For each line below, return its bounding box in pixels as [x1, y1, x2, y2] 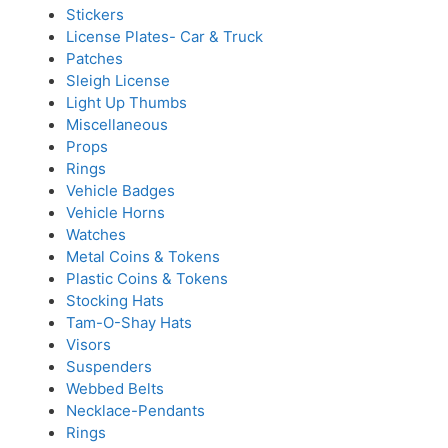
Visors [65, 335, 111, 354]
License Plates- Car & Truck [65, 27, 263, 46]
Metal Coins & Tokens [65, 247, 220, 266]
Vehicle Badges [65, 181, 175, 200]
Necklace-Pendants [65, 401, 205, 420]
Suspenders [65, 357, 152, 376]
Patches [65, 49, 123, 68]
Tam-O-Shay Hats [65, 313, 192, 332]
